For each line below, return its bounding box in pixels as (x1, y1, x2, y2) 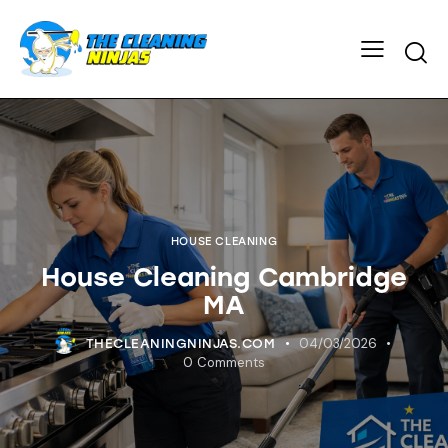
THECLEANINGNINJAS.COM (85, 335, 276, 351)
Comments (196, 353, 265, 371)
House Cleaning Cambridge (41, 260, 407, 293)
